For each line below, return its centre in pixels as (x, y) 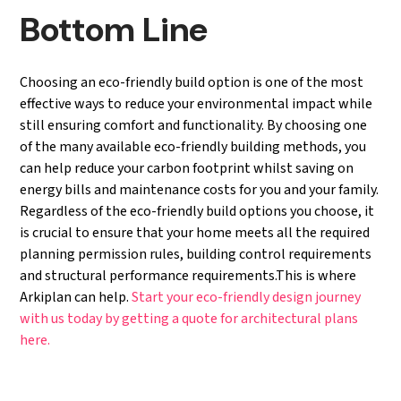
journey (338, 297)
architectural (283, 319)
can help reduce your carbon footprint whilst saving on (187, 168)
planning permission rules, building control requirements (196, 254)
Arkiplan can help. (76, 297)
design (294, 297)
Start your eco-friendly (202, 297)
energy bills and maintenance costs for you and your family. (200, 190)
